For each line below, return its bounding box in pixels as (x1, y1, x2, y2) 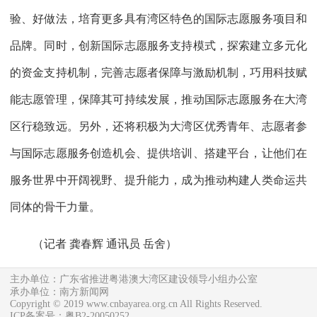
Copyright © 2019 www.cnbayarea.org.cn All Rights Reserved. (10, 298, 263, 309)
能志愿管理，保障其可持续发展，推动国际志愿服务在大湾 (10, 93, 307, 105)
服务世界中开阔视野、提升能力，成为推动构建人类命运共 (10, 173, 307, 186)
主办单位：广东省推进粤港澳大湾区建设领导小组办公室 (10, 273, 258, 284)
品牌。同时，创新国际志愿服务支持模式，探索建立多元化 (10, 39, 307, 52)
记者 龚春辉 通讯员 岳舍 (44, 237, 166, 250)
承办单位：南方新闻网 (10, 286, 109, 297)
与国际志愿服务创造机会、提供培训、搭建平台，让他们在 (10, 146, 307, 159)
